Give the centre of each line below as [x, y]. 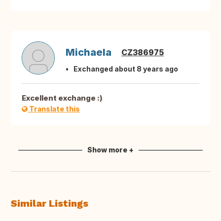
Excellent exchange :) [62, 98]
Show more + [110, 150]
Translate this [54, 109]
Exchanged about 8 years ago [126, 69]
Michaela [89, 53]
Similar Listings [50, 203]
